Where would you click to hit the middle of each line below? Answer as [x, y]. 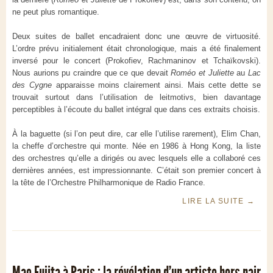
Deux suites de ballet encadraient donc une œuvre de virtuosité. [136, 37]
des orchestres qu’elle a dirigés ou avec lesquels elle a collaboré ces [136, 158]
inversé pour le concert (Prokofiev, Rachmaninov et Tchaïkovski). [136, 61]
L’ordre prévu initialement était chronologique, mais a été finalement [136, 49]
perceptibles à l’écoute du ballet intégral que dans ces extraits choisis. [136, 110]
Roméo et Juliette [202, 73]
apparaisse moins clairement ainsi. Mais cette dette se [156, 85]
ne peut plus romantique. [56, 12]
